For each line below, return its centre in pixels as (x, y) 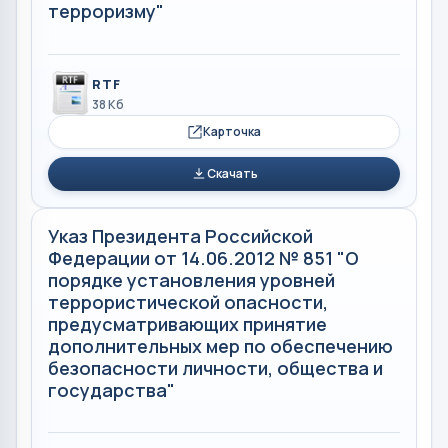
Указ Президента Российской (180, 235)
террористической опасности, (188, 301)
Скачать (232, 173)
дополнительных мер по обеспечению (220, 345)
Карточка (232, 131)
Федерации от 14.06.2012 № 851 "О (203, 257)
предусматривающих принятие (187, 323)
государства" (111, 389)
